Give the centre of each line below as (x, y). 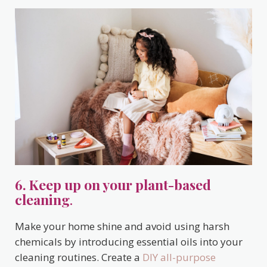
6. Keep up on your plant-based (113, 185)
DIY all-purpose (179, 257)
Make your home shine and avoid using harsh (122, 226)
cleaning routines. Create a (79, 257)
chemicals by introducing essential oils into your (129, 242)
